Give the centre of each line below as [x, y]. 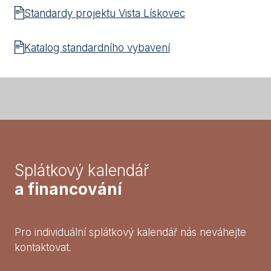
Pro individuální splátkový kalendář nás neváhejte [130, 233]
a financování [68, 189]
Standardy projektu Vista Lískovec [105, 14]
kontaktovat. [43, 248]
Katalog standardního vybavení [97, 48]
